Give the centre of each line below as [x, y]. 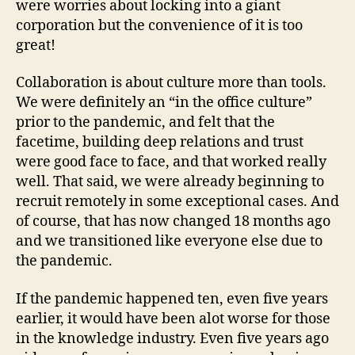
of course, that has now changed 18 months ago [173, 222]
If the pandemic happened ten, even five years [172, 299]
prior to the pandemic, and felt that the [145, 123]
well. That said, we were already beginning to [170, 182]
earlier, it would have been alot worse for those [173, 319]
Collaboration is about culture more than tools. [171, 83]
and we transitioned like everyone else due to [169, 242]
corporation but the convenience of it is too [159, 25]
